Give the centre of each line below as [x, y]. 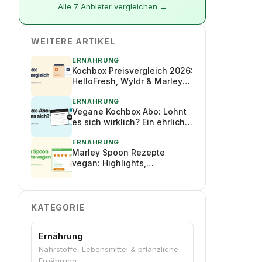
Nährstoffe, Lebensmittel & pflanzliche [108, 249]
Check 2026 [96, 132]
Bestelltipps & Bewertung [124, 173]
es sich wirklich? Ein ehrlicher [132, 122]
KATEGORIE [58, 207]
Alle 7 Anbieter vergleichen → [112, 6]
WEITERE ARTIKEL [73, 41]
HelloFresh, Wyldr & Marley [127, 81]
